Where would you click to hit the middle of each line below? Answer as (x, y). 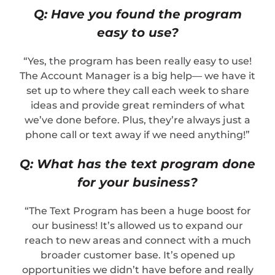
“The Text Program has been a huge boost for (137, 211)
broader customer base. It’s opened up (137, 255)
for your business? (137, 183)
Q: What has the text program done (137, 164)
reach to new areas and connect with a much (137, 241)
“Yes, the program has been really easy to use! (137, 61)
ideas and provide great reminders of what (137, 106)
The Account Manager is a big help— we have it (137, 76)
